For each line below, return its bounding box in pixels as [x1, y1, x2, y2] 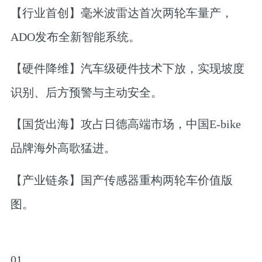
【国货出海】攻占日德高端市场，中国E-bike [10, 118, 241, 131]
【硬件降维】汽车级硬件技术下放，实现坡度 [10, 61, 244, 75]
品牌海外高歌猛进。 [10, 142, 116, 155]
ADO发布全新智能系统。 [10, 30, 140, 43]
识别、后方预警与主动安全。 [10, 85, 163, 99]
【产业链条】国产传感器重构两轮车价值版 [10, 173, 233, 187]
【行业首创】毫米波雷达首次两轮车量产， [10, 6, 233, 19]
